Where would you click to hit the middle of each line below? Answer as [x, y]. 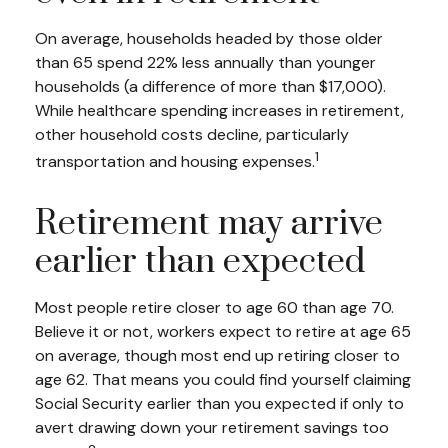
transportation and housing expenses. [175, 162]
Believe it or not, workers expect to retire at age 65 [223, 331]
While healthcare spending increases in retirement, [219, 111]
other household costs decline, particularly [192, 135]
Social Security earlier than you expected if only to [219, 403]
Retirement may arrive [209, 223]
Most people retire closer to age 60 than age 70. [214, 307]
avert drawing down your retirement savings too [212, 427]
